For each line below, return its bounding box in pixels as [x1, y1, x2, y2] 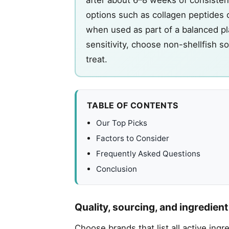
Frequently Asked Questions [96, 148, 200, 158]
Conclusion [96, 164, 137, 174]
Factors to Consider [96, 133, 169, 143]
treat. [86, 54, 107, 64]
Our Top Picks [96, 118, 147, 128]
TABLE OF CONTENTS [87, 100, 178, 110]
